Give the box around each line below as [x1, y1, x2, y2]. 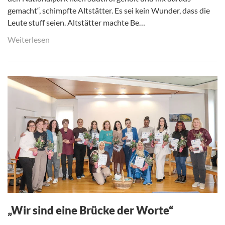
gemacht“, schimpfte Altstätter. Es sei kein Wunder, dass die [8, 6, 210, 16]
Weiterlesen [8, 35, 50, 45]
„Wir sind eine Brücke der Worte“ [8, 203, 173, 217]
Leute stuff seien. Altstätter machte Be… [8, 18, 145, 28]
